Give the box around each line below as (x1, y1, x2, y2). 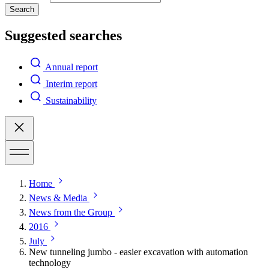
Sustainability (46, 95, 97, 106)
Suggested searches (5, 27, 122, 43)
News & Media (29, 192, 87, 203)
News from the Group (29, 207, 112, 217)
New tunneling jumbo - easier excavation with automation (29, 246, 248, 257)
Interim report (46, 78, 97, 89)
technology (29, 257, 71, 268)
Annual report (45, 61, 98, 72)
